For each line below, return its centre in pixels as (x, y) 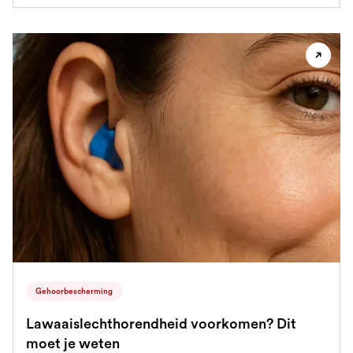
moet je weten (73, 343)
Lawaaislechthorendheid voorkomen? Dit (161, 323)
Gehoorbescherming (74, 290)
